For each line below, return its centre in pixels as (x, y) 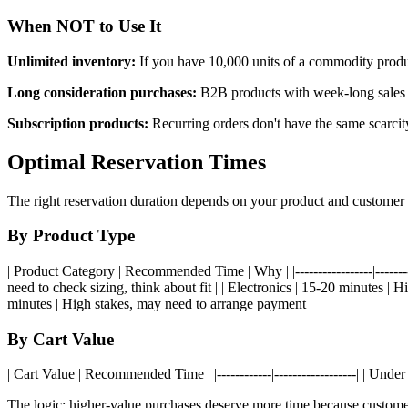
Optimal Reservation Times (137, 162)
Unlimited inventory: (71, 61)
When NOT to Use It (84, 26)
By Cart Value (61, 339)
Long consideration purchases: (102, 92)
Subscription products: (78, 123)
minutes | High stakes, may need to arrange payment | (160, 304)
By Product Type (71, 236)
